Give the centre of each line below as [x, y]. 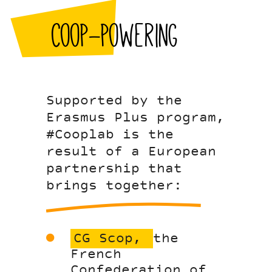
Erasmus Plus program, [136, 118]
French [96, 255]
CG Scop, [112, 239]
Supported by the [114, 101]
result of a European [131, 152]
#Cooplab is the [110, 135]
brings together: [114, 186]
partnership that [114, 169]
